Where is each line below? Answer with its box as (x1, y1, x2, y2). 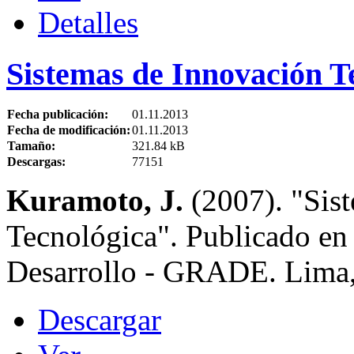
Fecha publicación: (7, 107, 108, 122)
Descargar (38, 303, 161, 337)
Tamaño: (7, 139, 55, 153)
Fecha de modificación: (7, 123, 130, 137)
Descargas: (7, 155, 66, 169)
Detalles (38, 6, 138, 40)
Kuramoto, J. (6, 183, 191, 218)
